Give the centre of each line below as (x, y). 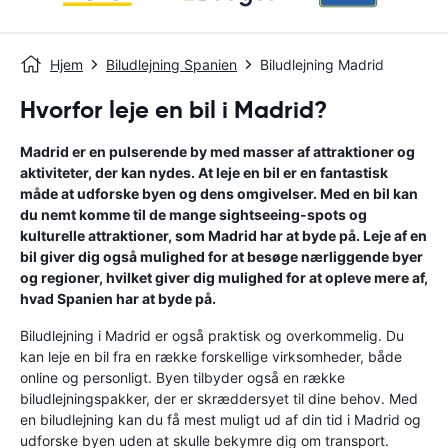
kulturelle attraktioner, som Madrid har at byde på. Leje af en (223, 235)
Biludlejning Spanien (171, 64)
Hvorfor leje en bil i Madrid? (173, 110)
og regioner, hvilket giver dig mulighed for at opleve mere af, (224, 277)
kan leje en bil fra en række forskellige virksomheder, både (211, 356)
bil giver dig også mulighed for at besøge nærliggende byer (221, 256)
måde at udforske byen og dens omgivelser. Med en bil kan (219, 193)
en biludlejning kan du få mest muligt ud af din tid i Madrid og (220, 419)
